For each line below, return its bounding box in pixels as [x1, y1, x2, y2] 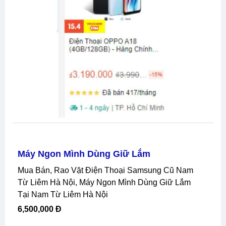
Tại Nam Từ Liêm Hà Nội [18, 190, 108, 199]
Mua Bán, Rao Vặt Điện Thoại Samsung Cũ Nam [18, 165, 24, 175]
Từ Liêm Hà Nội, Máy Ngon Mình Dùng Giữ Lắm [18, 178, 191, 187]
